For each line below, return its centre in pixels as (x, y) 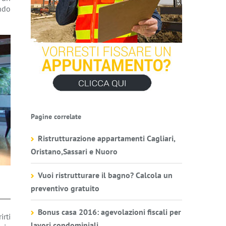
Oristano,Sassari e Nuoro (74, 151)
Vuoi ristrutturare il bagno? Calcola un (105, 175)
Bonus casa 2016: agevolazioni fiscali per (109, 212)
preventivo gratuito (65, 188)
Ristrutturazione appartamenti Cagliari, (106, 138)
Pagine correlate (56, 117)
